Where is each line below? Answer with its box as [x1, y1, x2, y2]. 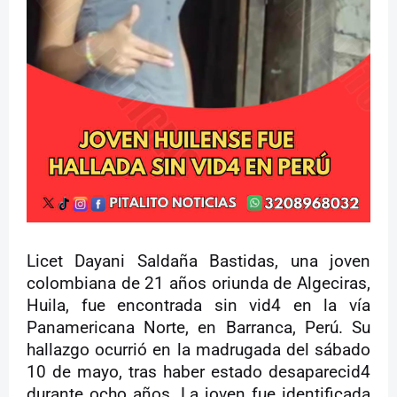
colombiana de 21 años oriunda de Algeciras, [27, 274, 370, 294]
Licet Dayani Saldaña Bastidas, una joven [27, 252, 370, 272]
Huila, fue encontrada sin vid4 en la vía [27, 296, 370, 316]
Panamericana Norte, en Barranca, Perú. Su [27, 318, 370, 339]
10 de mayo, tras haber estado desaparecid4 [27, 362, 370, 383]
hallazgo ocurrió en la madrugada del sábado [27, 340, 370, 361]
